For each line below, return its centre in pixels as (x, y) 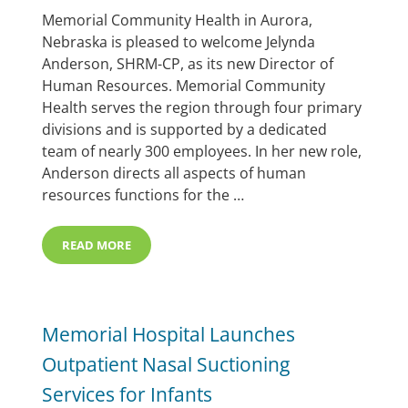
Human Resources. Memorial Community (184, 85)
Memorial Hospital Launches (169, 333)
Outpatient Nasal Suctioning (166, 363)
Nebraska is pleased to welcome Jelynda (179, 41)
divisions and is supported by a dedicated (185, 129)
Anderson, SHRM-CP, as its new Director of (188, 63)
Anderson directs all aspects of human (174, 173)
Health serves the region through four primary (202, 107)
